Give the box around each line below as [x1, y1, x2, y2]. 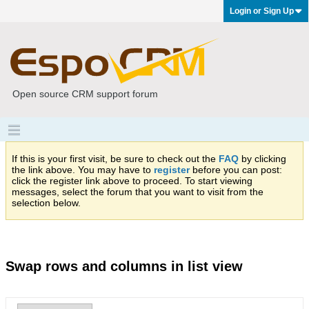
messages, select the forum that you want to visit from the [12, 186, 263, 197]
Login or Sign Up [230, 6, 294, 16]
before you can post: [190, 164, 282, 175]
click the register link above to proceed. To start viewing [12, 175, 252, 186]
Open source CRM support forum [12, 88, 158, 99]
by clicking [239, 153, 286, 164]
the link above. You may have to [12, 164, 154, 175]
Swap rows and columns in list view [6, 259, 243, 274]
